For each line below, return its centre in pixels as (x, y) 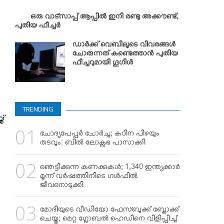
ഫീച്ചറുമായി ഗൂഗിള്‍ (103, 64)
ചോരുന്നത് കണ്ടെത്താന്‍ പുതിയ (125, 55)
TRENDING (38, 109)
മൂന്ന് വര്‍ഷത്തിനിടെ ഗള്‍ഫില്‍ (89, 177)
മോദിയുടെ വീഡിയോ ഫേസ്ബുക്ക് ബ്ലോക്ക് (109, 211)
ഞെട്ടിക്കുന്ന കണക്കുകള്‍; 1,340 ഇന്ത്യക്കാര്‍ (110, 168)
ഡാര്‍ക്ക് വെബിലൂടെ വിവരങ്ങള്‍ (124, 46)
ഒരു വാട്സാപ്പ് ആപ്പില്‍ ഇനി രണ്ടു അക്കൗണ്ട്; (104, 18)
